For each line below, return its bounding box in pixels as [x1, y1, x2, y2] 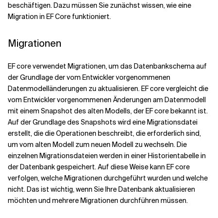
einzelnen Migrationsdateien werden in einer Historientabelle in [8, 151, 206, 160]
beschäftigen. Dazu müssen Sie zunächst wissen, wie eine [8, 1, 191, 10]
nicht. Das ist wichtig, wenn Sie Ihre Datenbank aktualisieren [8, 185, 195, 194]
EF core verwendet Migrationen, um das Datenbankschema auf [8, 62, 207, 71]
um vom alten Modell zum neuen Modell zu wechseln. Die [8, 140, 187, 149]
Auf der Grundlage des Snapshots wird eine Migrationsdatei [8, 118, 198, 127]
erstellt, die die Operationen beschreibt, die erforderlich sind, [8, 129, 201, 138]
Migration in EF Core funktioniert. [8, 12, 111, 21]
